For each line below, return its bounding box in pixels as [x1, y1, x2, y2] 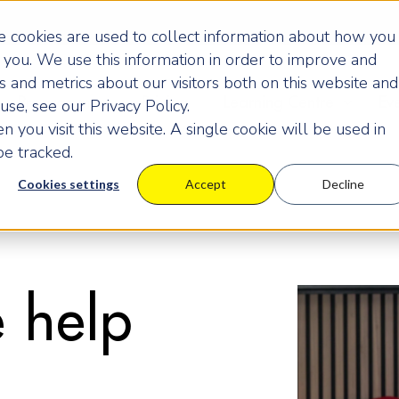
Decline [322, 176, 364, 192]
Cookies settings [18, 176, 119, 192]
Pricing [141, 94, 188, 110]
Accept [185, 176, 226, 192]
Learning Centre [223, 94, 334, 110]
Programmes [17, 94, 106, 110]
